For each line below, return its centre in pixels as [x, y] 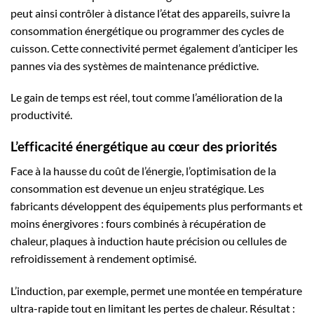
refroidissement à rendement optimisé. [103, 258]
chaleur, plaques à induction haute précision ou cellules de [149, 240]
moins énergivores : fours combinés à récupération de [138, 223]
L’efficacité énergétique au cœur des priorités [144, 146]
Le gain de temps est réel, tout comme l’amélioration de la [146, 97]
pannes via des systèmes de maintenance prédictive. [135, 65]
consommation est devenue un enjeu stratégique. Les [137, 188]
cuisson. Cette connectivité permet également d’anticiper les [154, 48]
